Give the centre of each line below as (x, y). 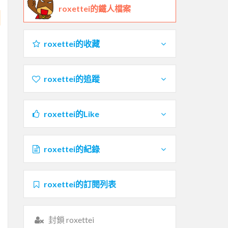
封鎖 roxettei (71, 219)
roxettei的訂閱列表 (80, 184)
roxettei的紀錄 (72, 149)
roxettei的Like (71, 113)
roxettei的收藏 (72, 43)
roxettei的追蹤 (72, 78)
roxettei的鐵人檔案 (95, 8)
